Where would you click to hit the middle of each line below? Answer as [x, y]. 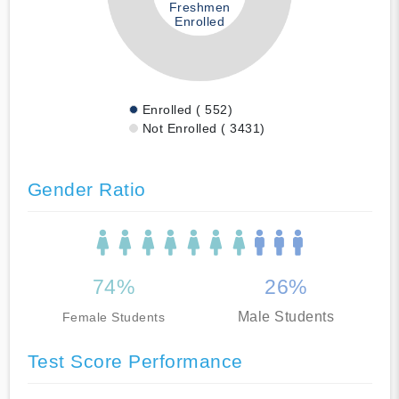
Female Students [113, 317]
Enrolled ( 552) [187, 109]
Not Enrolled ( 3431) [204, 128]
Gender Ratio [86, 189]
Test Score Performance [135, 361]
